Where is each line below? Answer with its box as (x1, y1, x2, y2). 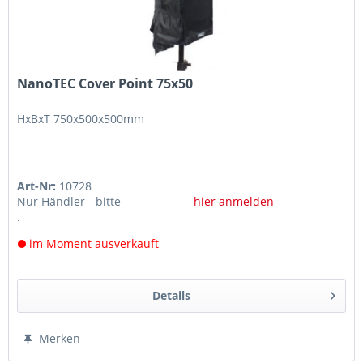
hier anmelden (193, 194, 274, 210)
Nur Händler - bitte (17, 194, 122, 210)
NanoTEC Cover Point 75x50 (17, 75, 194, 93)
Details (152, 288, 190, 304)
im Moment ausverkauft (26, 236, 160, 252)
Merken (39, 331, 81, 347)
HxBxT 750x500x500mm (17, 111, 145, 127)
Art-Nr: (17, 178, 60, 194)
